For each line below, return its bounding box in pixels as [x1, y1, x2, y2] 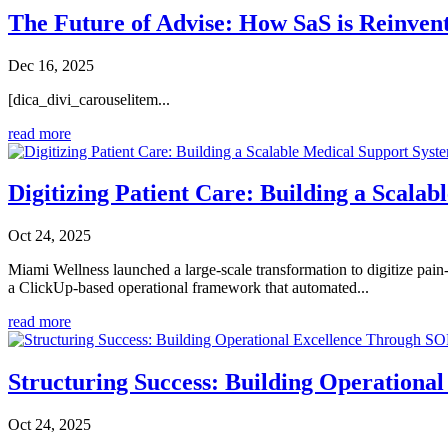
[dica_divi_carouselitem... [8, 90, 170, 108]
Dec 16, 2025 [8, 56, 94, 74]
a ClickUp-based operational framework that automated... [8, 279, 369, 297]
